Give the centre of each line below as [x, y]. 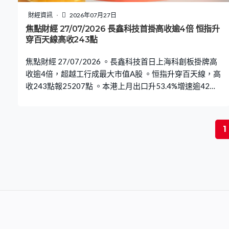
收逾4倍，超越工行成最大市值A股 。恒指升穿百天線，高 [123, 74]
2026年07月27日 [93, 15]
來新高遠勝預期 [52, 98]
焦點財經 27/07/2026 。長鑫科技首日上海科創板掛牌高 [121, 62]
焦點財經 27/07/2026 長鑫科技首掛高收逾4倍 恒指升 [123, 29]
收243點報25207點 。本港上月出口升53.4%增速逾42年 [121, 86]
